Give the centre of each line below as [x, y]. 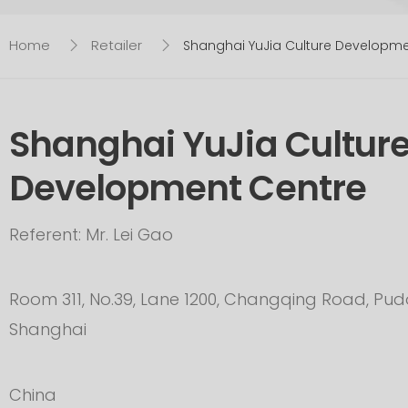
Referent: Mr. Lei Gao [91, 234]
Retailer [117, 45]
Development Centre [188, 189]
